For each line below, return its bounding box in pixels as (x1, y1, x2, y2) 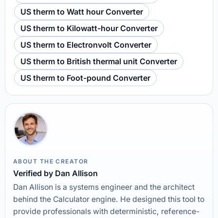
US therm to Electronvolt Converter (20, 40, 151, 50)
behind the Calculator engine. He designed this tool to (13, 195, 204, 204)
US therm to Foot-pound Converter (20, 73, 150, 83)
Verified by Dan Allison (13, 168, 98, 178)
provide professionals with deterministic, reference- (13, 207, 200, 216)
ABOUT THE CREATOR (13, 158, 89, 165)
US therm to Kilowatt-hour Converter (20, 23, 158, 33)
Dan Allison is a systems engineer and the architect (13, 182, 195, 192)
